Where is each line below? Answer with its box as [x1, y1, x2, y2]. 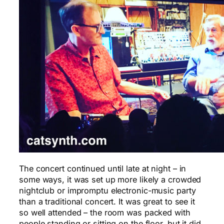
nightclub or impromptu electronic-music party [19, 185, 196, 196]
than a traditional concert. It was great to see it [19, 196, 195, 207]
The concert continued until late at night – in [19, 163, 186, 174]
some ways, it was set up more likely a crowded [19, 174, 201, 185]
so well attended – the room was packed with [19, 207, 190, 218]
